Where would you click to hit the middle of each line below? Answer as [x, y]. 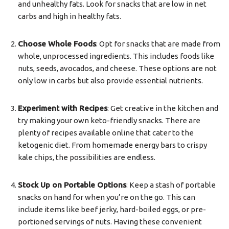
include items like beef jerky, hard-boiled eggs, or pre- [112, 209]
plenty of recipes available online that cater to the [106, 133]
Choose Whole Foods [57, 44]
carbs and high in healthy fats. [70, 16]
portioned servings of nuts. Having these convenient [110, 222]
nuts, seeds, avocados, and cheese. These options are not [117, 68]
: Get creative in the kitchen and [163, 108]
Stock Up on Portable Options [72, 185]
